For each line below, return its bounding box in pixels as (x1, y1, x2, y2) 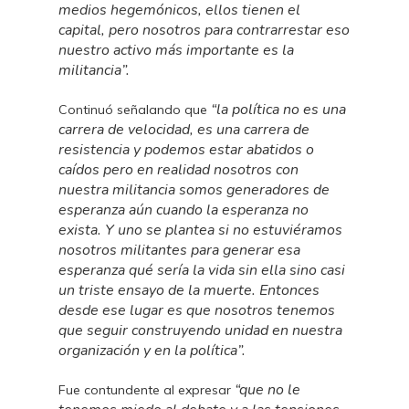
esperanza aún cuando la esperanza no (58, 200, 309, 220)
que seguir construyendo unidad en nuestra (58, 320, 343, 341)
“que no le (235, 380, 301, 400)
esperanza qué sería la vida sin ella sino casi (58, 260, 346, 280)
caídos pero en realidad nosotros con (58, 160, 299, 180)
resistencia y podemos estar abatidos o (58, 140, 315, 160)
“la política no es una (211, 100, 347, 120)
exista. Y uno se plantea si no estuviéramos (58, 220, 343, 240)
